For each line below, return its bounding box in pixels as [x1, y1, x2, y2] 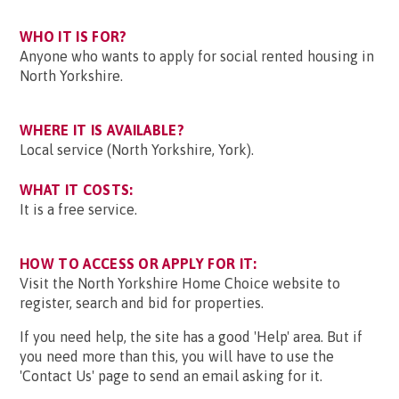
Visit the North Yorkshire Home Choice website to [20, 275, 340, 291]
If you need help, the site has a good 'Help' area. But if [20, 329, 362, 345]
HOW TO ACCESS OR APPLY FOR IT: [20, 256, 257, 272]
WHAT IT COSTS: [20, 182, 134, 198]
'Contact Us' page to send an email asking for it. [20, 368, 322, 384]
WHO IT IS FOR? [20, 28, 127, 45]
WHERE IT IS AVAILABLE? [20, 122, 185, 138]
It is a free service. [20, 201, 137, 217]
